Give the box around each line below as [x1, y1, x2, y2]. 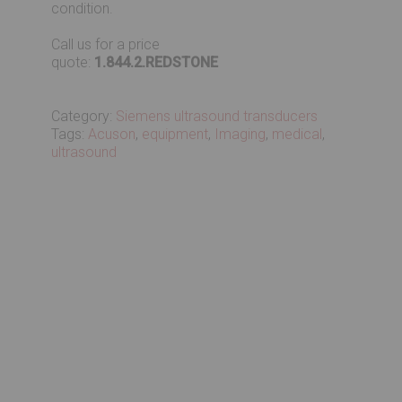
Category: [51, 108, 117, 125]
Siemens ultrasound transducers [116, 108, 319, 125]
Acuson [88, 126, 136, 143]
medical [272, 126, 323, 143]
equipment [142, 126, 209, 143]
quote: [51, 54, 95, 71]
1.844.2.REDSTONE [94, 54, 219, 71]
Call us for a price [51, 36, 161, 53]
